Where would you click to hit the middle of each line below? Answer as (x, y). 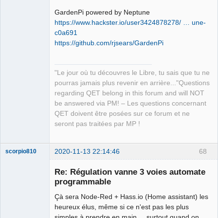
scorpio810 (21, 152)
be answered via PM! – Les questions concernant (130, 104)
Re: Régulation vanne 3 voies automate (130, 172)
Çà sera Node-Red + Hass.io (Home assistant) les (131, 196)
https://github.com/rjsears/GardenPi (109, 43)
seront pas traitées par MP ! (97, 124)
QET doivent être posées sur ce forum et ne (122, 114)
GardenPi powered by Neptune (102, 12)
